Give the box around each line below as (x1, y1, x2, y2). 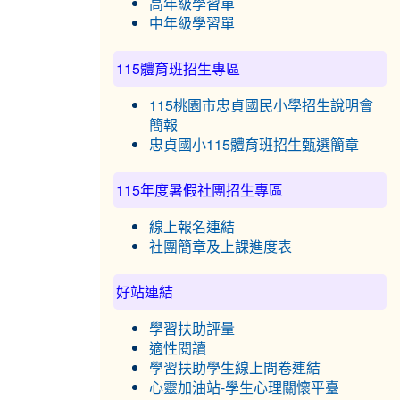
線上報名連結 (149, 220, 235, 234)
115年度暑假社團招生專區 (116, 179, 283, 200)
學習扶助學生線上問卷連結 (149, 361, 321, 375)
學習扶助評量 (149, 321, 235, 336)
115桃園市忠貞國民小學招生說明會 (149, 98, 373, 112)
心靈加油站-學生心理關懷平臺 (149, 380, 339, 395)
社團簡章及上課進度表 (149, 239, 292, 254)
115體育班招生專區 (116, 58, 240, 79)
